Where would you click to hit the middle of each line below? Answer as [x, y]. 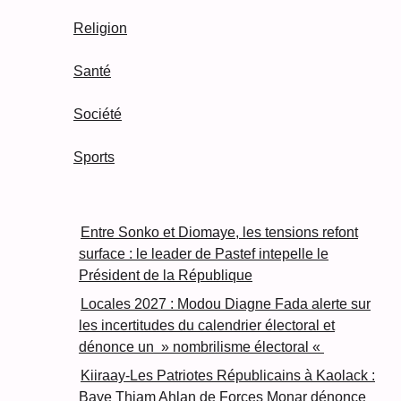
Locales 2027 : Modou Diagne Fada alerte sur [226, 304]
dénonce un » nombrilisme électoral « [201, 347]
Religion [100, 29]
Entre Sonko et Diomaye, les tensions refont [219, 233]
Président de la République [166, 276]
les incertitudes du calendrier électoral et [207, 326]
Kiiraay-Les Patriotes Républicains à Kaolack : [228, 376]
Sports [94, 158]
